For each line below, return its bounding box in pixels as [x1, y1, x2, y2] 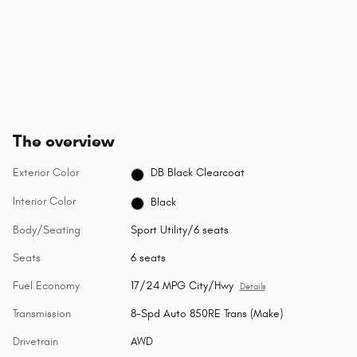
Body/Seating [13, 223, 80, 237]
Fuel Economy [13, 279, 80, 293]
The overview [13, 130, 114, 151]
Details [239, 282, 265, 292]
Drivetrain [13, 335, 58, 349]
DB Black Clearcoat [151, 166, 245, 180]
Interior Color [13, 194, 76, 209]
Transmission [13, 307, 71, 321]
